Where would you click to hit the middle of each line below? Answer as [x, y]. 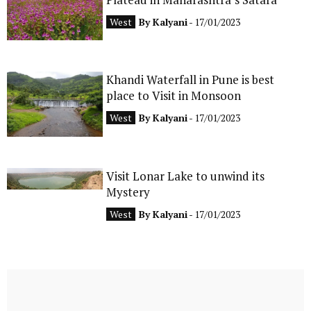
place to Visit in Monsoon [174, 95]
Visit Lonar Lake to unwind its [186, 176]
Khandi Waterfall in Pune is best [191, 79]
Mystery [128, 192]
